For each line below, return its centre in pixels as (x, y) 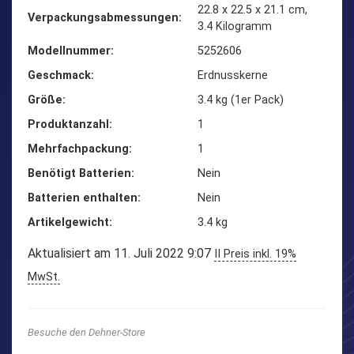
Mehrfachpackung (78, 149)
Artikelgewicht (68, 222)
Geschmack (59, 75)
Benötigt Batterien (79, 173)
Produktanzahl (68, 124)
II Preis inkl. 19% (255, 254)
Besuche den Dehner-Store (87, 332)
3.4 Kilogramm (235, 26)
